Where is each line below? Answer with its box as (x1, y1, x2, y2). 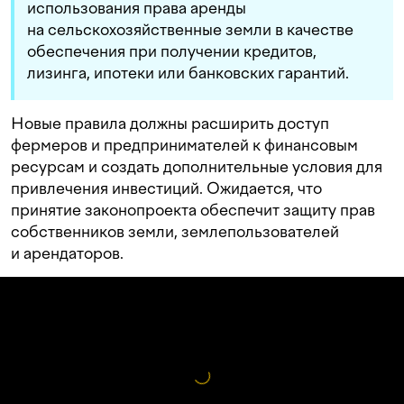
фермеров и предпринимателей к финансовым (11, 135, 358, 155)
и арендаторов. (11, 243, 124, 263)
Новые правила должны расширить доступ (11, 114, 329, 133)
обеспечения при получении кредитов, (27, 41, 317, 61)
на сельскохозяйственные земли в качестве (27, 20, 353, 40)
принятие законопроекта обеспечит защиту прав (11, 200, 375, 220)
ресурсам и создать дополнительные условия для (11, 157, 382, 177)
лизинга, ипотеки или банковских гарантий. (27, 63, 349, 83)
